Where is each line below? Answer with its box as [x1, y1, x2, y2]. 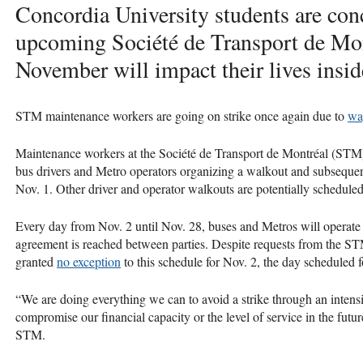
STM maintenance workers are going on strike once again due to [15, 106, 348, 124]
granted [15, 252, 57, 270]
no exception [57, 252, 121, 270]
